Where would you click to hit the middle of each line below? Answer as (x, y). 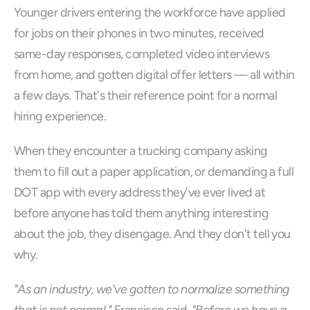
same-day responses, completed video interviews (142, 54)
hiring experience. (60, 116)
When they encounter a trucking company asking (141, 151)
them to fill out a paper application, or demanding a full (154, 172)
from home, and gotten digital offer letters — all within (154, 75)
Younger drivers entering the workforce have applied (150, 12)
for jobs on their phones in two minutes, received (139, 33)
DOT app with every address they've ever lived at (140, 192)
